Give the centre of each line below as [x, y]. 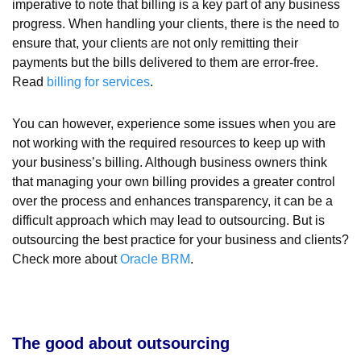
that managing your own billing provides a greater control [174, 181]
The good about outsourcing [121, 343]
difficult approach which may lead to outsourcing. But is [168, 220]
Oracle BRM [155, 259]
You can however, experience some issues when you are [174, 123]
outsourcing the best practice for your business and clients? [180, 239]
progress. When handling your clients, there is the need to [176, 23]
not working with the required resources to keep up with [169, 143]
